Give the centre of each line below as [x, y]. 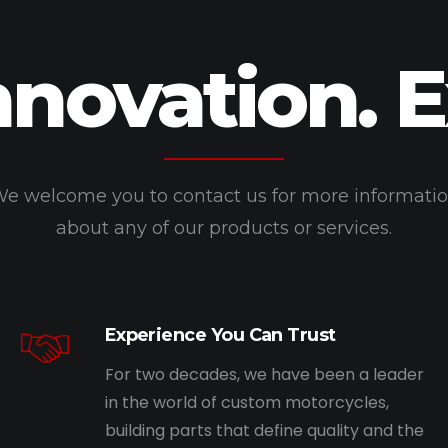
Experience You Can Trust [220, 335]
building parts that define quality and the [264, 430]
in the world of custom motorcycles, [246, 402]
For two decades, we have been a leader [264, 374]
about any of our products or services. [224, 228]
